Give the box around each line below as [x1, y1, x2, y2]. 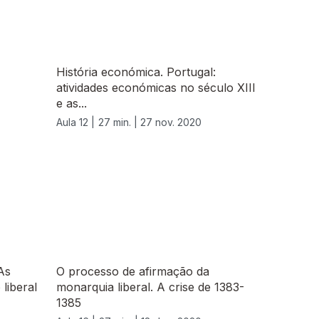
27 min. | [98, 116, 140, 129]
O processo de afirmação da [56, 264, 209, 279]
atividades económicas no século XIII [56, 80, 256, 95]
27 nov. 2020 [140, 116, 202, 129]
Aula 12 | [56, 116, 95, 129]
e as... [56, 96, 87, 111]
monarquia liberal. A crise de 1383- [56, 280, 244, 295]
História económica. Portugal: [56, 65, 216, 80]
